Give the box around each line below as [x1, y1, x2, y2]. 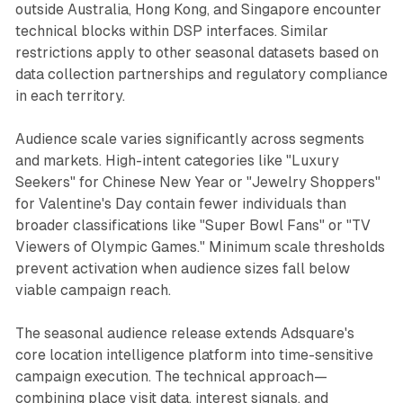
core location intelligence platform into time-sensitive [14, 345, 373, 363]
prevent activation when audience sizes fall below [14, 259, 350, 277]
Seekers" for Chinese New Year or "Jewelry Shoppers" [14, 173, 381, 191]
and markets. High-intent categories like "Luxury [14, 151, 339, 169]
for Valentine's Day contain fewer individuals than [14, 194, 346, 212]
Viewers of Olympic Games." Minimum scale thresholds [14, 237, 385, 255]
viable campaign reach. [14, 281, 171, 299]
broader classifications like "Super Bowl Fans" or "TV [14, 216, 371, 234]
